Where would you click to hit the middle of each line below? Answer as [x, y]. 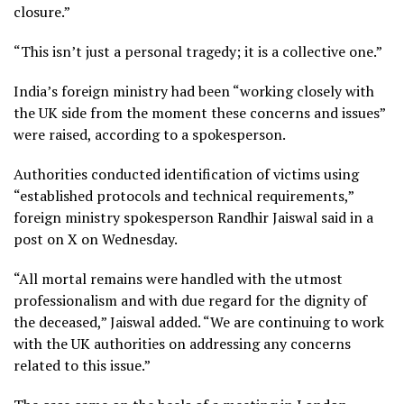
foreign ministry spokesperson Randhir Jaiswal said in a [193, 218]
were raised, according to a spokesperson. [150, 135]
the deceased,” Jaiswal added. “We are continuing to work [199, 322]
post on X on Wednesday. [96, 239]
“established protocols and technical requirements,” [184, 196]
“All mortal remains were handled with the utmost [178, 279]
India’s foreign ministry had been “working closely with [194, 92]
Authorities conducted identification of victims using [186, 174]
